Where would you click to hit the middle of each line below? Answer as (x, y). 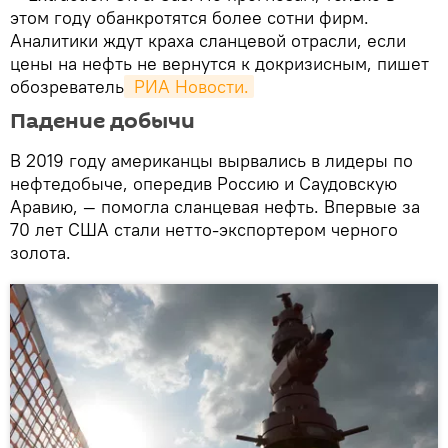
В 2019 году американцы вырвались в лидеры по (211, 160)
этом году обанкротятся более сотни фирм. (189, 17)
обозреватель (67, 86)
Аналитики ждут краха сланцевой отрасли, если (208, 40)
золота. (43, 252)
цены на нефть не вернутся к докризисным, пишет (219, 63)
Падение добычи (102, 120)
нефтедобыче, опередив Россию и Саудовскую (203, 183)
